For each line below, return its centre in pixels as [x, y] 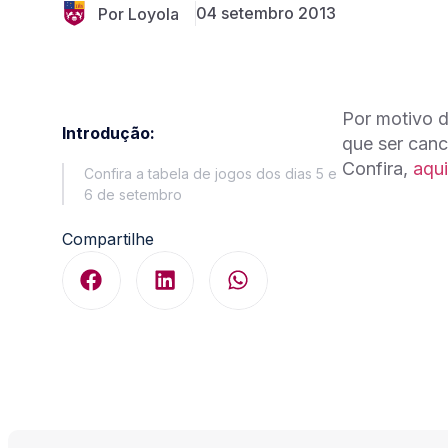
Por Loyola [139, 13]
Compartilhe [108, 239]
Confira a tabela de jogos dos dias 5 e [210, 173]
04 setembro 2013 [266, 13]
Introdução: [108, 133]
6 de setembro [133, 194]
